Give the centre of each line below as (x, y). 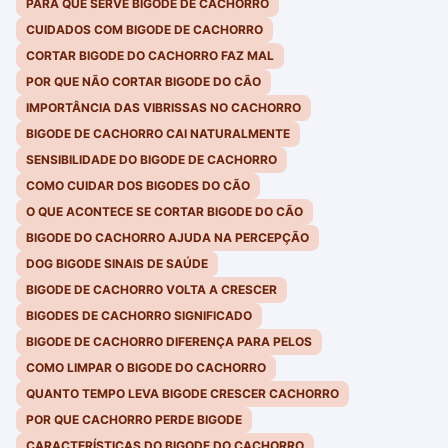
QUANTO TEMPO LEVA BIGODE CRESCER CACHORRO (182, 394)
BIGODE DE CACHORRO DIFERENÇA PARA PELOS (169, 342)
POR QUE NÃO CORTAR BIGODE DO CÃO (143, 82)
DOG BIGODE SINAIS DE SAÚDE (117, 264)
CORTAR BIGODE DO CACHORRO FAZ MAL (150, 56)
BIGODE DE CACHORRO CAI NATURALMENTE (158, 134)
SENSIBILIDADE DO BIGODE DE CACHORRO (151, 160)
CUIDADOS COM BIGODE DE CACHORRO (144, 30)
